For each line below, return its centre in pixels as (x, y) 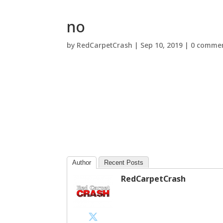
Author (82, 162)
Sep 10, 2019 (162, 45)
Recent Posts (124, 162)
